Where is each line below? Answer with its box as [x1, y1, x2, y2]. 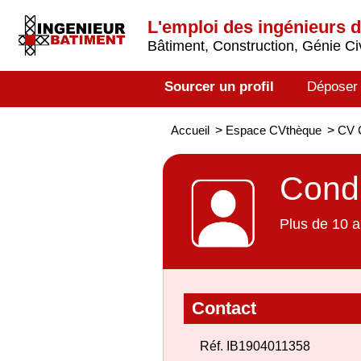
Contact [192, 298, 256, 318]
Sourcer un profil [164, 79, 274, 94]
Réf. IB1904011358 [200, 339, 310, 353]
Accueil [171, 123, 210, 137]
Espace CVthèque [226, 123, 322, 137]
